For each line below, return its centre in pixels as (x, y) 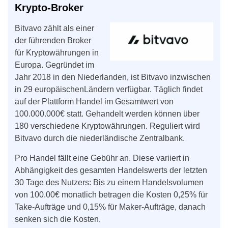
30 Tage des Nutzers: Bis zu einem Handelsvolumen (109, 183)
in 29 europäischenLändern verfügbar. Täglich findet (109, 90)
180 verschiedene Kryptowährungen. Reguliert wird (107, 126)
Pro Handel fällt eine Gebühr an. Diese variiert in (102, 158)
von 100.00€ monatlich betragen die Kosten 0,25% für (111, 195)
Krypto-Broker (49, 8)
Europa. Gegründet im (54, 65)
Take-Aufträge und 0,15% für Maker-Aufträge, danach (110, 207)
